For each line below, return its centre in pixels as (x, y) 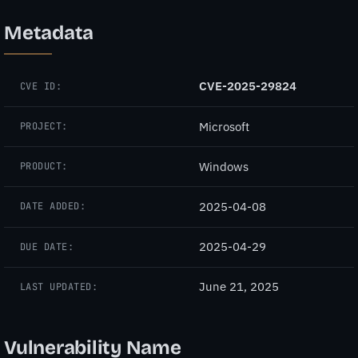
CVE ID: (41, 86)
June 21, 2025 (239, 287)
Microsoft (224, 126)
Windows (224, 166)
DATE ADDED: (53, 207)
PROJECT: (44, 127)
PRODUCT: (44, 167)
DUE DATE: (47, 247)
